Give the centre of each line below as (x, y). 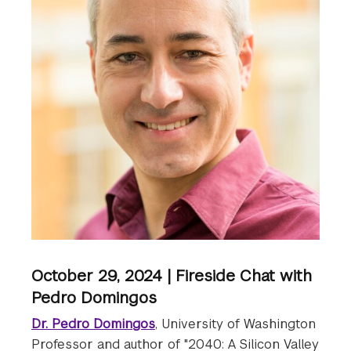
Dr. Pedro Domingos (93, 324)
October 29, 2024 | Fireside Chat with (172, 276)
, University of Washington (235, 324)
